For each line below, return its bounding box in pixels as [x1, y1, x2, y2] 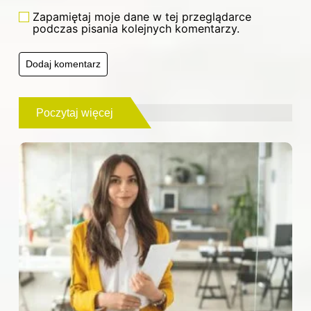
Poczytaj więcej [36, 106, 113, 119]
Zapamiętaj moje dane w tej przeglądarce [33, 9, 251, 24]
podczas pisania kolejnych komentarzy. [33, 21, 239, 35]
